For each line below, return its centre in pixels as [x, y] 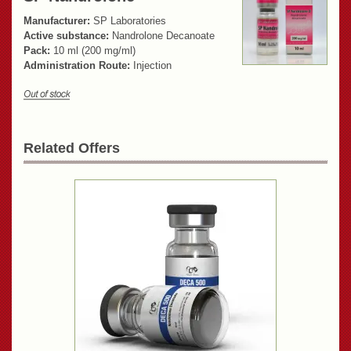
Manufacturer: [57, 21]
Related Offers [72, 148]
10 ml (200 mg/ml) [93, 51]
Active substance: [66, 36]
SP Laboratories [128, 21]
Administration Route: [77, 66]
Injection [151, 66]
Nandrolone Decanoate [162, 36]
